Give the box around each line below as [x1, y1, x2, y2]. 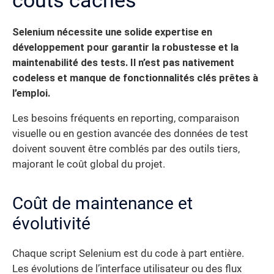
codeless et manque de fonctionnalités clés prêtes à [12, 72, 258, 84]
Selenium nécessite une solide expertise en [12, 26, 212, 38]
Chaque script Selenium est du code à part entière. [12, 248, 244, 260]
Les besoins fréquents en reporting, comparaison [12, 113, 239, 125]
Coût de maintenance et [12, 193, 193, 214]
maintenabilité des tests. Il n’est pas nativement [12, 56, 234, 68]
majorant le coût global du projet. [12, 158, 165, 171]
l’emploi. [12, 87, 50, 99]
